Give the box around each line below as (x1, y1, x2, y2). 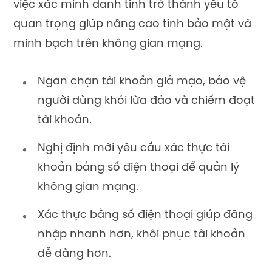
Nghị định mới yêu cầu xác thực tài (38, 143, 229, 155)
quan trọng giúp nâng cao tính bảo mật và (13, 19, 251, 31)
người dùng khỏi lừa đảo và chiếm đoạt (38, 95, 255, 107)
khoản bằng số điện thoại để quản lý (38, 162, 239, 174)
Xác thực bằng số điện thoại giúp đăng (38, 209, 253, 222)
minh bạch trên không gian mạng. (13, 38, 203, 50)
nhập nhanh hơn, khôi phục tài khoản (38, 229, 245, 241)
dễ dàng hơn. (38, 248, 111, 260)
